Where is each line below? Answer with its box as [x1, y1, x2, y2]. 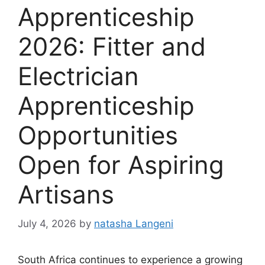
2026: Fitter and [18, 31, 206, 62]
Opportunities [18, 120, 178, 151]
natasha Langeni [94, 217, 173, 230]
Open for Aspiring [18, 150, 224, 180]
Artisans [18, 179, 114, 210]
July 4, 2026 [18, 217, 76, 230]
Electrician [18, 61, 139, 92]
